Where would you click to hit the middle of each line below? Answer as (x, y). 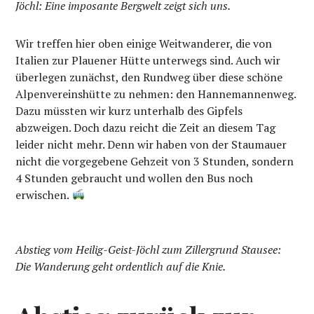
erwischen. (44, 194)
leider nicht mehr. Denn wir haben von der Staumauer (151, 144)
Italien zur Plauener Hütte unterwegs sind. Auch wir (148, 60)
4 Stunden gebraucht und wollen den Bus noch (135, 178)
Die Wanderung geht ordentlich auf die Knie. (121, 266)
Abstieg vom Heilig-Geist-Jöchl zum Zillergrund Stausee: (149, 249)
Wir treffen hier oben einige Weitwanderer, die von (144, 43)
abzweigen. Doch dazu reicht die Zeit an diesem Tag (146, 127)
